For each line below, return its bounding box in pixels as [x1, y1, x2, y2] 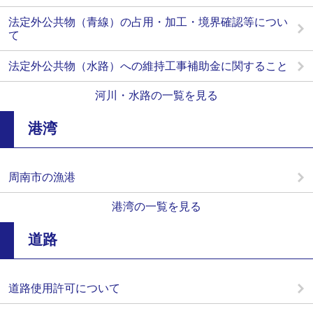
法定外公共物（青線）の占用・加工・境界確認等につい [8, 15, 288, 28]
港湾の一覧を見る [112, 200, 201, 212]
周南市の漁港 [8, 170, 75, 183]
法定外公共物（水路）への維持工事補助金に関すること [8, 59, 288, 72]
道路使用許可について [8, 282, 120, 294]
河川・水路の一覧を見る [95, 89, 218, 101]
